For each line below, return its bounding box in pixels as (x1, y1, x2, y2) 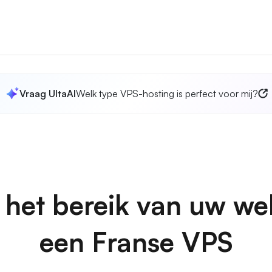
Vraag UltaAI (19, 87, 76, 100)
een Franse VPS (39, 225, 233, 259)
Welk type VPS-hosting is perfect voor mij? (75, 87, 258, 100)
